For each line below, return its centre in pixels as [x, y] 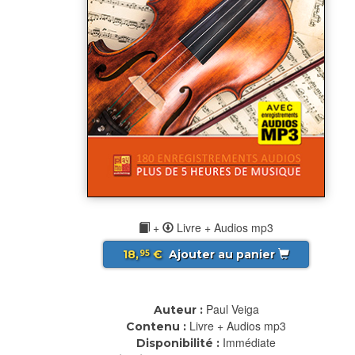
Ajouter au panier [222, 254]
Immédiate [249, 342]
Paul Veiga [232, 309]
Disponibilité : [178, 343]
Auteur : [178, 309]
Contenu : [156, 326]
